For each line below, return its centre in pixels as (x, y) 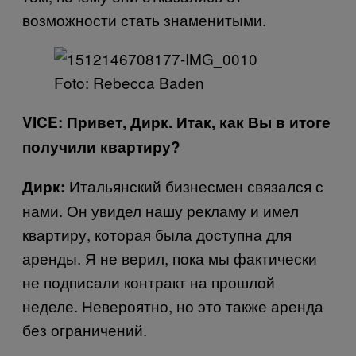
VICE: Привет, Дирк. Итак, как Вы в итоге (176, 122)
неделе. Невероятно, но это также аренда (173, 305)
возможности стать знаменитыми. (144, 19)
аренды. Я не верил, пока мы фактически (170, 257)
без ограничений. (85, 329)
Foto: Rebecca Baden (129, 82)
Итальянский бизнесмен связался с (194, 185)
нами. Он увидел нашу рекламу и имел (161, 210)
